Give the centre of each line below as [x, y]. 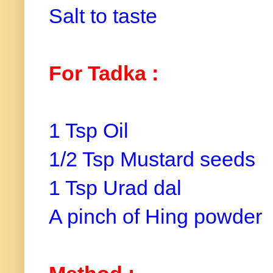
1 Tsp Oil [91, 131]
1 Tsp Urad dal [118, 188]
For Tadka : [104, 73]
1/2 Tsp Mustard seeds [155, 159]
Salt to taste [106, 16]
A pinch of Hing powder [158, 217]
